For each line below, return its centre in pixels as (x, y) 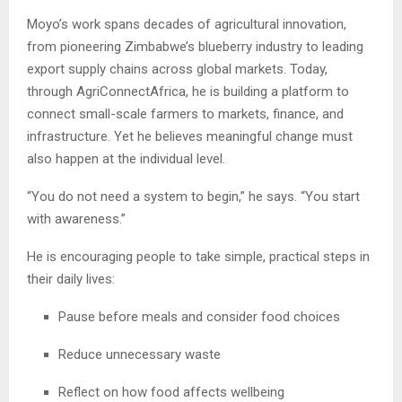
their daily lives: (71, 279)
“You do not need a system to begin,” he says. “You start (193, 196)
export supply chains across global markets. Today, (177, 69)
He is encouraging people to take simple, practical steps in (198, 256)
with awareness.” (76, 218)
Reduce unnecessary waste (140, 354)
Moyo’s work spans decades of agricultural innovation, (187, 24)
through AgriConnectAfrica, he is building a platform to (188, 91)
